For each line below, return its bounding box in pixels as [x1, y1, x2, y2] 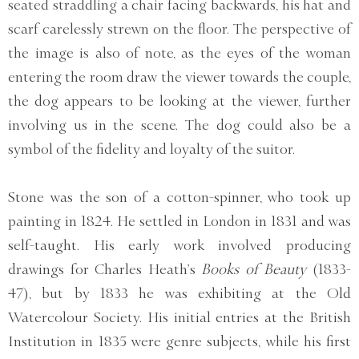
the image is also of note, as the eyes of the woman [8, 44, 351, 61]
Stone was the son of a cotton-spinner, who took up [8, 188, 351, 205]
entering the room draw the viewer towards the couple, [8, 68, 351, 85]
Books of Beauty [201, 260, 307, 277]
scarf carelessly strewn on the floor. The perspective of [8, 20, 351, 37]
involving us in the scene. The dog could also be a [8, 116, 351, 133]
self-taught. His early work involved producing [8, 236, 351, 253]
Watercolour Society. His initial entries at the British [8, 309, 351, 325]
